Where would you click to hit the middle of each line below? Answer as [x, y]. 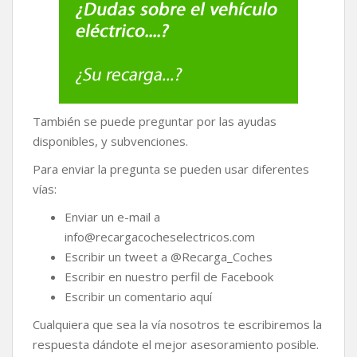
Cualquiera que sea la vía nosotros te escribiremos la [177, 325]
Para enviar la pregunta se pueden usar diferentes [171, 169]
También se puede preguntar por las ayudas [155, 122]
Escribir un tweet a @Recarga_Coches [169, 257]
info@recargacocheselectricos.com [160, 237]
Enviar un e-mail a [112, 217]
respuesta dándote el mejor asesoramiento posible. [176, 345]
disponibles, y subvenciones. [110, 141]
